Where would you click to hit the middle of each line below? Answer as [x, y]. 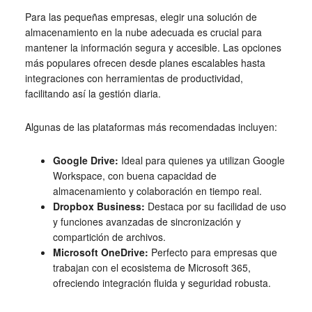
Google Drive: [85, 161]
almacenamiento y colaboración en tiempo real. [157, 191]
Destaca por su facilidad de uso [215, 206]
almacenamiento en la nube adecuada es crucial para [143, 32]
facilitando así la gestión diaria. [93, 94]
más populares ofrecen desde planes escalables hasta [145, 63]
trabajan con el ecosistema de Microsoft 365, [151, 268]
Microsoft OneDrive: [100, 252]
